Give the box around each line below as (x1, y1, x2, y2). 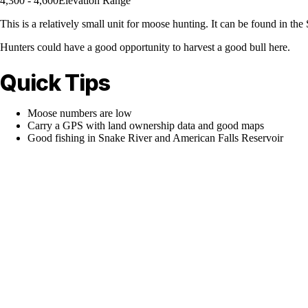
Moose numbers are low (27, 107, 132, 119)
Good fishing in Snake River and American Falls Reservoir (27, 131, 283, 144)
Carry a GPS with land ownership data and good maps (27, 119, 264, 131)
